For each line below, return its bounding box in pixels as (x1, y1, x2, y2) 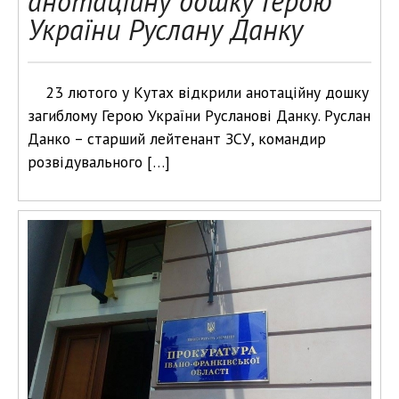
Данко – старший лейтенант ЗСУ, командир (28, 128, 326, 149)
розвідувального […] (28, 151, 170, 172)
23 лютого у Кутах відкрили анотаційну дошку (45, 82, 369, 102)
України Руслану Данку (28, 11, 303, 48)
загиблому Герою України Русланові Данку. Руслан (28, 105, 370, 126)
